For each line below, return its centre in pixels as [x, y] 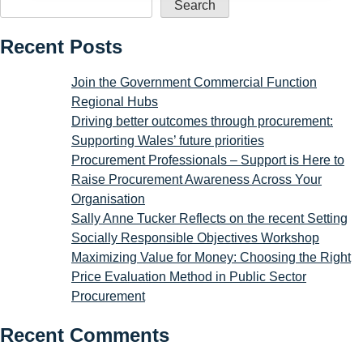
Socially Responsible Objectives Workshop [195, 237]
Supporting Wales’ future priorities [168, 140]
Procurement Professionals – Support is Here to [208, 160]
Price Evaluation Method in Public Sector [189, 276]
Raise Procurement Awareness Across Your [196, 179]
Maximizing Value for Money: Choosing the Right [211, 257]
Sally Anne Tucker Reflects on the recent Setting [209, 218]
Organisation [108, 199]
